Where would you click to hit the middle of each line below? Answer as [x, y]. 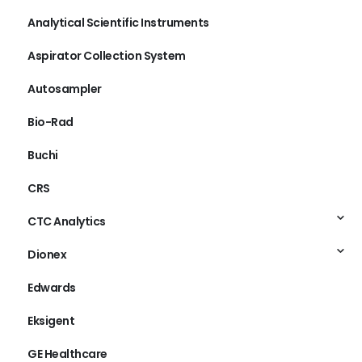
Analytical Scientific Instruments [118, 22]
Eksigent [51, 320]
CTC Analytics [67, 221]
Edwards [52, 287]
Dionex [47, 254]
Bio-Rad [51, 122]
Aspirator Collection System [107, 55]
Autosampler [65, 88]
